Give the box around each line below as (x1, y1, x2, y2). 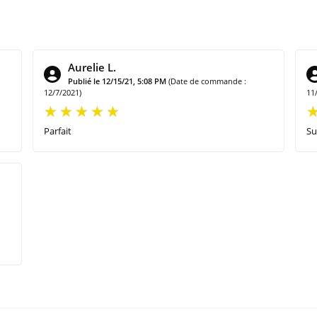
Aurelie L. (67, 59, 116, 74)
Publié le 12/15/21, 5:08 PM (67, 75, 166, 86)
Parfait (43, 124, 71, 137)
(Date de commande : (168, 75, 246, 86)
